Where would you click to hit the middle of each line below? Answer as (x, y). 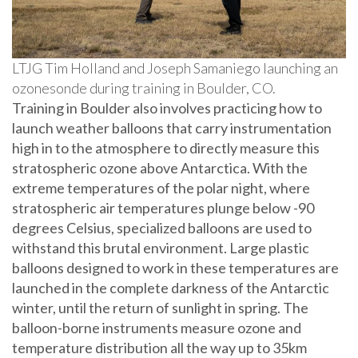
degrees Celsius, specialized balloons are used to (162, 228)
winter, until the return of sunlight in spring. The (160, 308)
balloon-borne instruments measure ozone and (157, 328)
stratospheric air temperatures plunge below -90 (163, 208)
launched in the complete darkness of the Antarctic (171, 288)
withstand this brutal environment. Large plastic (161, 248)
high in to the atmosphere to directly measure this (166, 148)
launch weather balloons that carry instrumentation (172, 128)
